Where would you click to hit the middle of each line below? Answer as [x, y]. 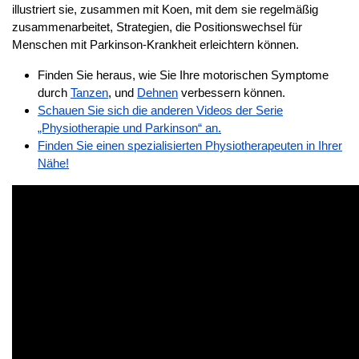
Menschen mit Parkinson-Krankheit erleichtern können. [155, 44]
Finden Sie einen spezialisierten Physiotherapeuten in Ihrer [190, 145]
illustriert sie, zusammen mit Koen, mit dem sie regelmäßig [165, 9]
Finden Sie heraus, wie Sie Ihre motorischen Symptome [183, 75]
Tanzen [89, 92]
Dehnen [157, 92]
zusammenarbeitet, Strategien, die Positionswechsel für [157, 26]
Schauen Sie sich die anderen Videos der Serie [160, 110]
